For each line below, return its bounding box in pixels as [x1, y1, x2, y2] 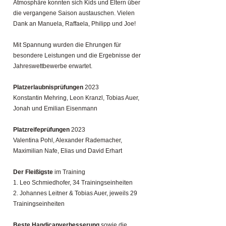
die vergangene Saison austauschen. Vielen [13, 10, 135, 17]
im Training [53, 168, 85, 176]
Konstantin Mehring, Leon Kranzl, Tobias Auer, [13, 94, 139, 101]
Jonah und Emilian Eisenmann [13, 105, 97, 112]
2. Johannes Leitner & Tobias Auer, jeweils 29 [13, 190, 137, 197]
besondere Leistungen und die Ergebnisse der [13, 52, 141, 59]
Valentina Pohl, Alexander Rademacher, [13, 137, 122, 144]
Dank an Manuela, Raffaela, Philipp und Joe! [13, 20, 136, 27]
